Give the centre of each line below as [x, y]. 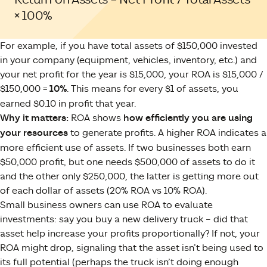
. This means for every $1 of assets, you [153, 89]
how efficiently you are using [188, 118]
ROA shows [96, 118]
